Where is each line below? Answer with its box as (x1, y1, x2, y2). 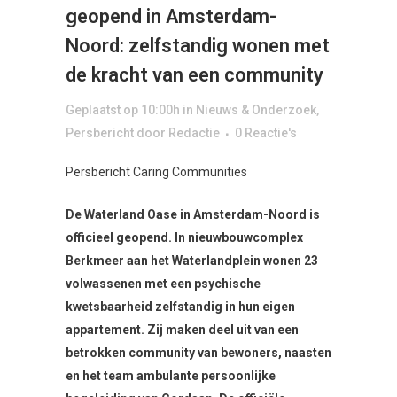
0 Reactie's (235, 126, 297, 141)
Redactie (168, 126, 220, 141)
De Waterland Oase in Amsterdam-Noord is (66, 207, 320, 222)
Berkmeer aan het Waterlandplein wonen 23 (66, 253, 318, 269)
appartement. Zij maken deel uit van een (66, 323, 299, 338)
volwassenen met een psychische (66, 276, 261, 292)
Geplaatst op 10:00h (66, 103, 180, 118)
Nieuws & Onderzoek (196, 103, 316, 118)
